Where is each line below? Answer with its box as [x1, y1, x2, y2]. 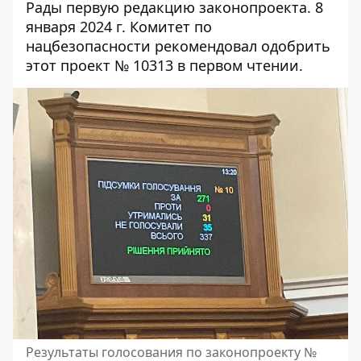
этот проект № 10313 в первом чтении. [26, 56, 303, 75]
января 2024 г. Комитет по [26, 17, 212, 36]
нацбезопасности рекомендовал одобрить [26, 36, 330, 56]
